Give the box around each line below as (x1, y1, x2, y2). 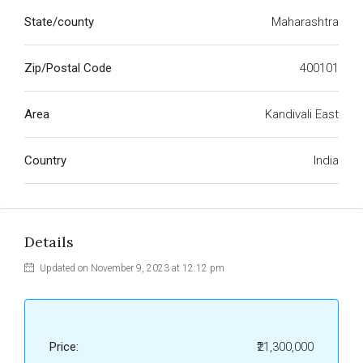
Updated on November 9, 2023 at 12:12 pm (37, 263, 224, 274)
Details (24, 233, 74, 251)
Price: (49, 340, 79, 354)
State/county (24, 15, 94, 29)
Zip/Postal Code (24, 61, 112, 75)
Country (24, 153, 66, 168)
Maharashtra (271, 15, 339, 29)
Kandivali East (265, 107, 339, 122)
